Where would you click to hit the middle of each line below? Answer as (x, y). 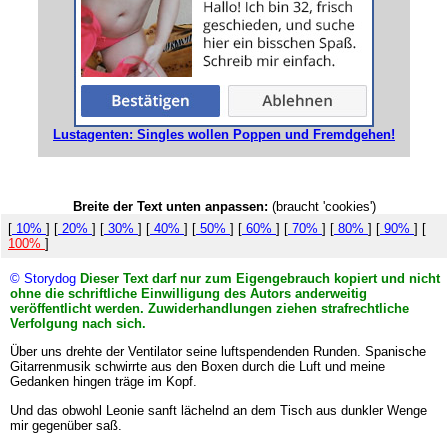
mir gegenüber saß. (65, 425)
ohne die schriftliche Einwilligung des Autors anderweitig (188, 293)
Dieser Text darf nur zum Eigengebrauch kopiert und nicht (259, 278)
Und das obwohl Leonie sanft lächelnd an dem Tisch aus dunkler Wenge (218, 410)
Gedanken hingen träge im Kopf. (103, 382)
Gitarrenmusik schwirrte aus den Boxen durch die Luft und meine (197, 367)
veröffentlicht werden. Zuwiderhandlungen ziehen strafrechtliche (209, 308)
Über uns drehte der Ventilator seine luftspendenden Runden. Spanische (217, 352)
